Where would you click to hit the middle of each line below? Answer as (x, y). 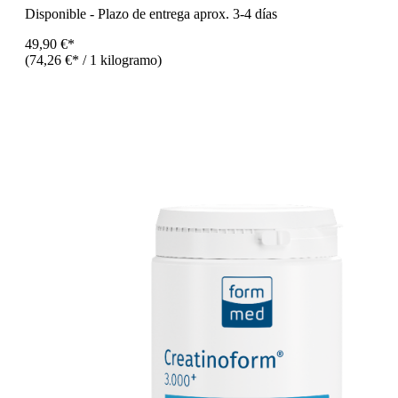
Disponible (56, 14)
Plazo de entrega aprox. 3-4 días (187, 14)
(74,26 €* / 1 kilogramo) (93, 60)
